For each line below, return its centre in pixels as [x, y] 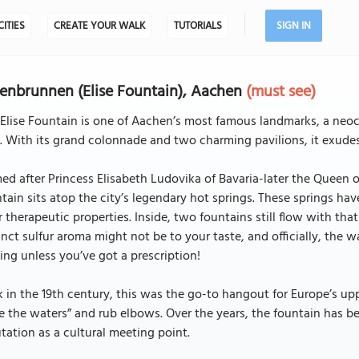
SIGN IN [293, 26]
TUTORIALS [198, 26]
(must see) [281, 92]
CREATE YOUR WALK [99, 26]
